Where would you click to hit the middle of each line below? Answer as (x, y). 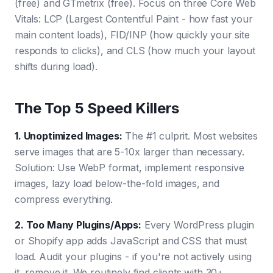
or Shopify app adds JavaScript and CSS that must (131, 241)
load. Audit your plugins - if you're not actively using (133, 257)
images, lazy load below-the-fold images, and (117, 183)
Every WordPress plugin (198, 225)
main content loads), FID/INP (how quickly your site (132, 35)
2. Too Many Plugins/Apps (77, 225)
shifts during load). (56, 66)
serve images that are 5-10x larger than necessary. (129, 152)
